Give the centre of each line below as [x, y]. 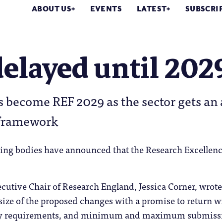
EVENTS [106, 8]
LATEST [152, 8]
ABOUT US [52, 8]
